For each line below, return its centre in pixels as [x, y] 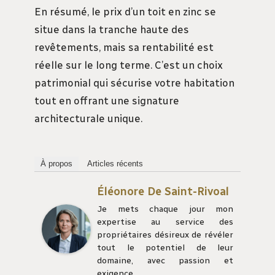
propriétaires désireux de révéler [165, 234]
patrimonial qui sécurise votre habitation [134, 83]
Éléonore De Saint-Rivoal [163, 191]
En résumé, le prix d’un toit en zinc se [125, 11]
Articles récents [115, 163]
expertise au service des [165, 222]
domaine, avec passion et [165, 260]
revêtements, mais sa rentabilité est [124, 47]
